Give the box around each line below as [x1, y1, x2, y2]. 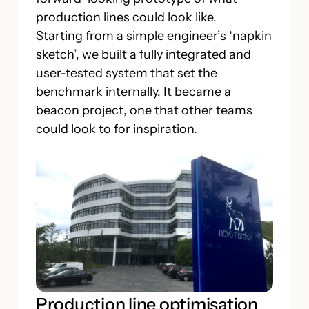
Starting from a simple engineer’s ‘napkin [35, 28, 272, 43]
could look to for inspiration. [35, 121, 197, 137]
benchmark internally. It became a [35, 84, 231, 99]
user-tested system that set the [35, 66, 217, 81]
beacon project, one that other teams [35, 103, 252, 118]
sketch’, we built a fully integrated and [35, 47, 251, 62]
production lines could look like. [35, 10, 217, 25]
